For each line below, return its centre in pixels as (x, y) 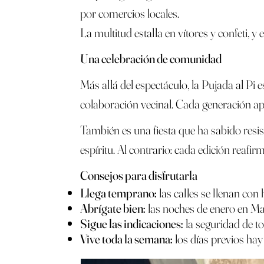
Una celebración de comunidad (151, 59)
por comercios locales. (129, 13)
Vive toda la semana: (126, 239)
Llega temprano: (118, 193)
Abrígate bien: (113, 208)
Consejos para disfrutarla (138, 175)
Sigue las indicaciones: (131, 224)
